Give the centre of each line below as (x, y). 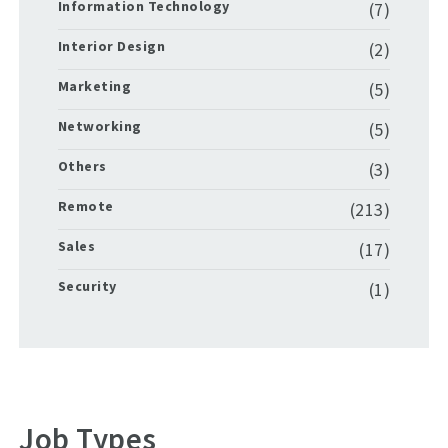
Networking (99, 125)
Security (87, 285)
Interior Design (111, 45)
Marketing (94, 85)
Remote (85, 205)
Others (82, 165)
